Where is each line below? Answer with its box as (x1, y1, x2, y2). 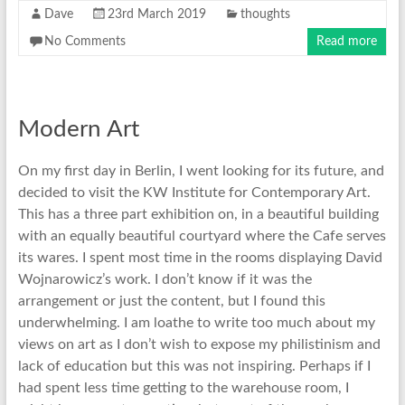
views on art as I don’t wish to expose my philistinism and (17, 337, 381, 353)
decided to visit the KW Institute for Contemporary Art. (17, 185, 371, 201)
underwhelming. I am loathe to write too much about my (17, 316, 375, 331)
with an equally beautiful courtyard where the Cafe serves (17, 229, 386, 244)
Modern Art (17, 118, 139, 142)
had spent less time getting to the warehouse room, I (17, 381, 349, 396)
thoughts (240, 8, 290, 22)
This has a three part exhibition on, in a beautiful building (17, 207, 379, 222)
